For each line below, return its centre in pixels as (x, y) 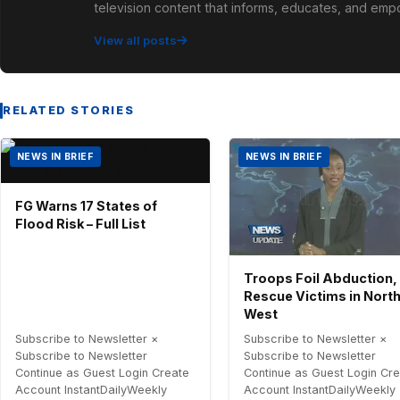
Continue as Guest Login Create (102, 373)
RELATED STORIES (69, 110)
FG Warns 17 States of (86, 205)
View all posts (135, 40)
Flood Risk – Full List (80, 223)
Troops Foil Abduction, (321, 279)
